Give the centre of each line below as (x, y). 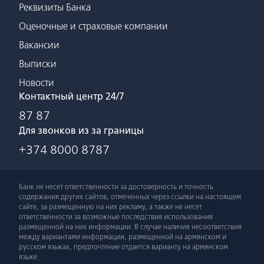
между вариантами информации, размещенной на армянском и (123, 237)
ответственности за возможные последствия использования (116, 217)
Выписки (38, 64)
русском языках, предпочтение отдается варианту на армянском (123, 247)
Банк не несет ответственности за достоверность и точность (116, 187)
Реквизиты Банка (55, 7)
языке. (29, 257)
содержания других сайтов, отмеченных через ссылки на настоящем (130, 197)
